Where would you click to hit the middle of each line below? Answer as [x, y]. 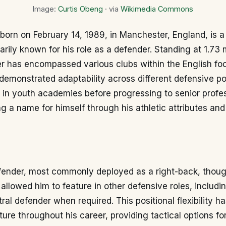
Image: [45, 9]
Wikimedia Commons [157, 9]
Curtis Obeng [80, 9]
